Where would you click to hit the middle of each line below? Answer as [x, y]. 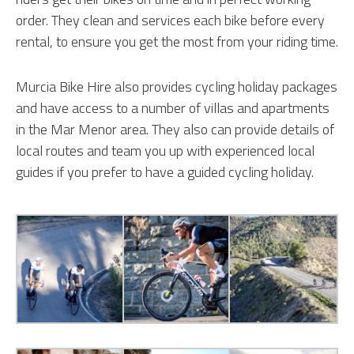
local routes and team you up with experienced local [165, 151]
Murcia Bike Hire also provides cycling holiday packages [177, 87]
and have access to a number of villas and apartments [173, 108]
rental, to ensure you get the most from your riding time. [177, 42]
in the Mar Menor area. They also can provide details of [175, 130]
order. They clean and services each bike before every [170, 21]
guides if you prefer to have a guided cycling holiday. [165, 172]
